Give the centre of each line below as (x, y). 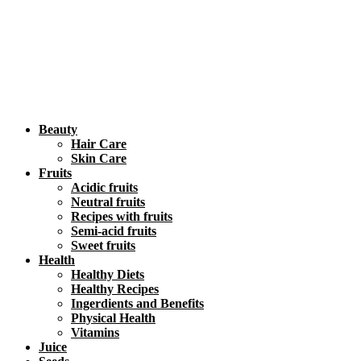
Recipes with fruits (122, 216)
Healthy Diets (108, 274)
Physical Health (113, 317)
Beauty (58, 129)
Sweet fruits (103, 245)
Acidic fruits (104, 187)
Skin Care (99, 158)
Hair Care (99, 143)
